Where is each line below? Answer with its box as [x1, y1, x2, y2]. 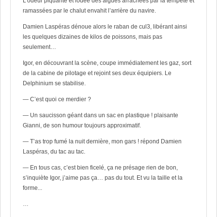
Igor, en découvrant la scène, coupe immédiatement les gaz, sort [22, 59, 191, 66]
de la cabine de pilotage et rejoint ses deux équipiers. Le [22, 69, 171, 77]
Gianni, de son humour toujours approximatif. [22, 122, 141, 129]
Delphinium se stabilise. [22, 79, 86, 87]
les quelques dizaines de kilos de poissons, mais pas [22, 33, 162, 40]
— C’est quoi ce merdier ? [22, 95, 91, 103]
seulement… [22, 43, 56, 50]
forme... [22, 184, 42, 191]
